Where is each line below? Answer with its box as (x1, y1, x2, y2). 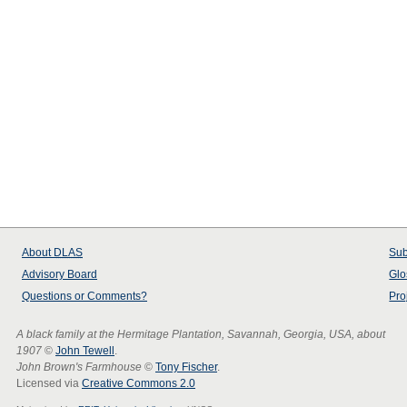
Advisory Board (22, 268, 97, 282)
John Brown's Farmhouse (16, 361, 142, 374)
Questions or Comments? (22, 290, 147, 303)
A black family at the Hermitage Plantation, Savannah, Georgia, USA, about (16, 328, 385, 342)
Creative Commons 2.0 (82, 377, 195, 391)
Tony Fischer (155, 361, 217, 374)
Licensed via (16, 377, 82, 391)
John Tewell (55, 344, 114, 358)
